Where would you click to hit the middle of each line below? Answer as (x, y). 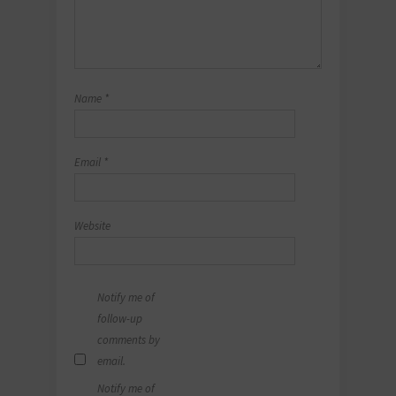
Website (92, 226)
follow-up (120, 319)
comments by (129, 340)
